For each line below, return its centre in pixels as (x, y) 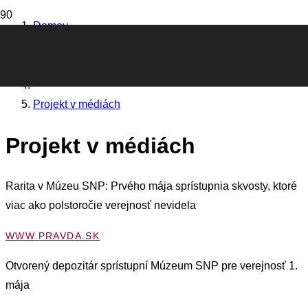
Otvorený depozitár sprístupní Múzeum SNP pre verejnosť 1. (152, 266)
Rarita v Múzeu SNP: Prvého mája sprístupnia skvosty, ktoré (151, 186)
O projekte (58, 65)
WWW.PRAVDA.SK (53, 236)
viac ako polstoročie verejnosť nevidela (101, 206)
